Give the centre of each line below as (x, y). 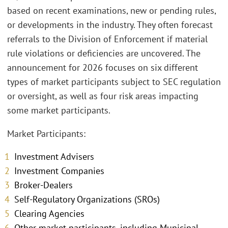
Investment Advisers (54, 157)
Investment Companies (59, 171)
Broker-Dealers (44, 185)
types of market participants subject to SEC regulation (114, 82)
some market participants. (59, 110)
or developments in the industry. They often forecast (110, 25)
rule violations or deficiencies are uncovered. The (104, 53)
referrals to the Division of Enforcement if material (107, 39)
